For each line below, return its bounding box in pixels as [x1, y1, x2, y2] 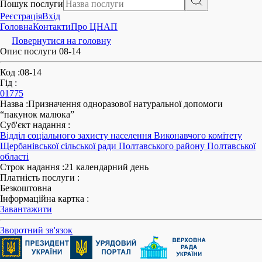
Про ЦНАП [71, 22, 118, 32]
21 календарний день [64, 162, 149, 172]
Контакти [33, 22, 71, 32]
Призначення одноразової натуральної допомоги [28, 99, 223, 109]
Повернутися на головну [12, 36, 111, 46]
